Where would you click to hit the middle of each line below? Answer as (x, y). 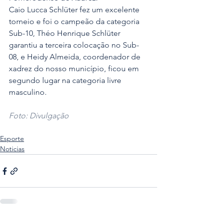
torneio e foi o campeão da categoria (75, 22)
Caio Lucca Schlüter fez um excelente (75, 10)
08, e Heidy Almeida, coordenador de (76, 57)
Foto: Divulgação (39, 116)
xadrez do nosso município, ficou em (75, 69)
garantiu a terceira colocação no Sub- (74, 45)
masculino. (28, 92)
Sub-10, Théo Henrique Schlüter (66, 33)
